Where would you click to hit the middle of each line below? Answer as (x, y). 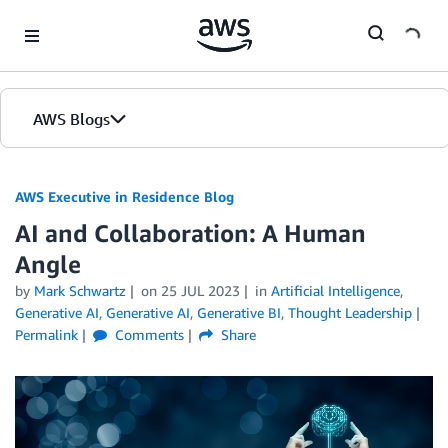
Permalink (46, 334)
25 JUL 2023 (200, 290)
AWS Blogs (71, 119)
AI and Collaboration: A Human (190, 233)
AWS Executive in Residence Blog (124, 196)
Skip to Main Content (75, 19)
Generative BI (239, 312)
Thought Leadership (350, 312)
